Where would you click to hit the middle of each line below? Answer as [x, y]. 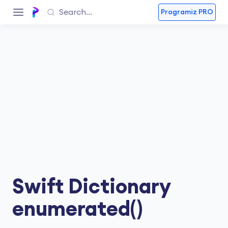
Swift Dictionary [91, 187]
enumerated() [77, 210]
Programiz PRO [187, 12]
